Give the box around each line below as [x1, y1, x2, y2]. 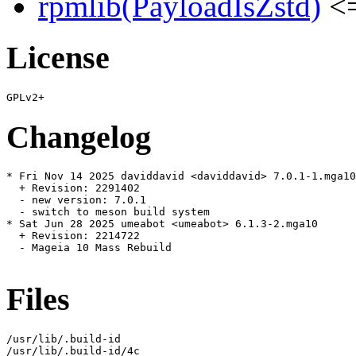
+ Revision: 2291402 [6, 182, 140, 195]
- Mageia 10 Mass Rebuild [6, 242, 172, 254]
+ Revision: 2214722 [6, 230, 140, 242]
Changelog [6, 118, 151, 155]
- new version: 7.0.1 [6, 194, 146, 207]
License [6, 40, 110, 76]
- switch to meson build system [6, 206, 210, 219]
